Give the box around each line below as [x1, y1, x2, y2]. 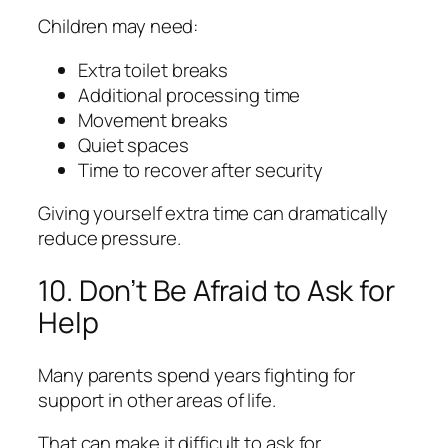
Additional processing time [78, 81, 301, 108]
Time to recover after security [78, 156, 323, 183]
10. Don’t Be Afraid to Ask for [38, 270, 395, 310]
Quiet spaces [78, 131, 189, 158]
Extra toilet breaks [78, 56, 229, 83]
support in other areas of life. [38, 386, 276, 413]
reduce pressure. [38, 225, 181, 252]
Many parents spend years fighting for [38, 361, 356, 388]
